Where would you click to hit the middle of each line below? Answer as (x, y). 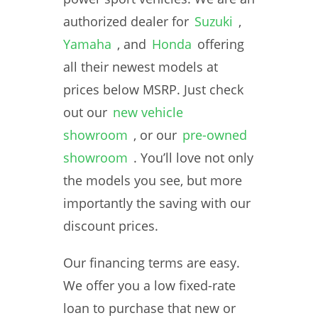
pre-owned (215, 135)
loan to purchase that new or (149, 308)
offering (221, 44)
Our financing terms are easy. (152, 263)
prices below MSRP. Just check (153, 89)
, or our (155, 135)
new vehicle (148, 112)
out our (85, 112)
